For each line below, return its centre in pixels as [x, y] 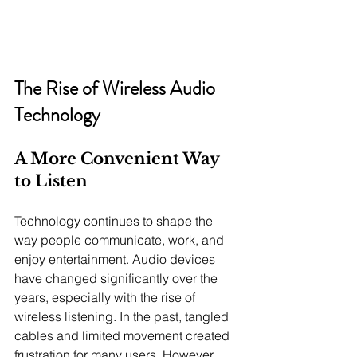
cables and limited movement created [124, 336]
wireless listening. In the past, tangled [123, 317]
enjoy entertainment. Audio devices [116, 259]
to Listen [51, 181]
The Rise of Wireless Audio [117, 89]
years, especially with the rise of [106, 298]
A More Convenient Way [119, 159]
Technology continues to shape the [115, 221]
